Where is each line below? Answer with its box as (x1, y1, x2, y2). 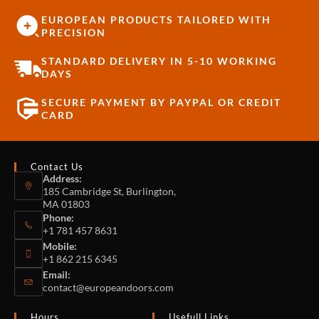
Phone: (43, 211, 74, 224)
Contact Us (31, 161, 84, 173)
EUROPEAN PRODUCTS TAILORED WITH (41, 14, 271, 26)
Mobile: (43, 240, 77, 253)
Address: (43, 172, 82, 185)
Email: (43, 268, 70, 281)
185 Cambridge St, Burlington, (43, 185, 176, 198)
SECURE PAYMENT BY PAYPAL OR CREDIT (41, 96, 281, 109)
